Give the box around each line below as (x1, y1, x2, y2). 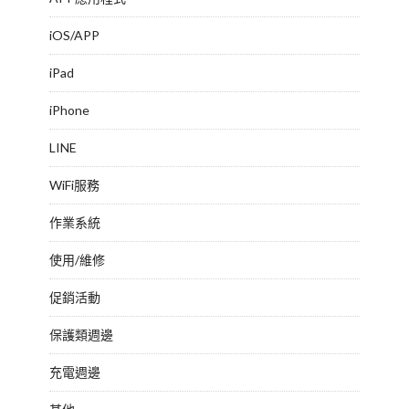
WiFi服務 (49, 177, 100, 193)
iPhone (49, 102, 89, 118)
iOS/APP (49, 27, 100, 43)
